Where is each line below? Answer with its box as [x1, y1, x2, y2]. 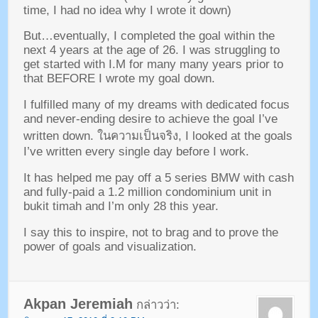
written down [23, 129, 90, 143]
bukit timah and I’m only [23, 199, 150, 213]
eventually [53, 29, 106, 43]
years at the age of [59, 43, 159, 57]
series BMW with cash [174, 170, 294, 185]
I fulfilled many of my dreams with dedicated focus [23, 98, 290, 112]
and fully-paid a [23, 185, 104, 199]
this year [169, 199, 215, 213]
